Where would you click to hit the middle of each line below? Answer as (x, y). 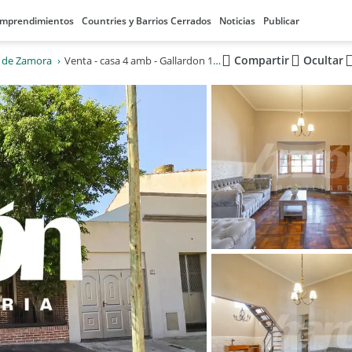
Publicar (281, 21)
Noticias (237, 21)
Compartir (261, 60)
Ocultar (323, 60)
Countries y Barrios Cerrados (147, 21)
